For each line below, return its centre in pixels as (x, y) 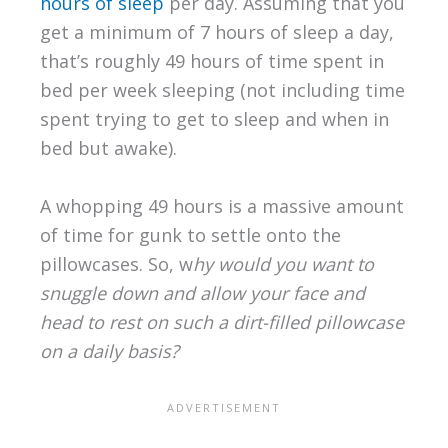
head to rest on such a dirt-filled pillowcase (221, 322)
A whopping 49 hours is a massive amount (221, 206)
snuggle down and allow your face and (202, 293)
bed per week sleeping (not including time (222, 90)
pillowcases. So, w (116, 264)
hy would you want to (283, 264)
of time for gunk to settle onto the (190, 235)
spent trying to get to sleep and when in (214, 119)
